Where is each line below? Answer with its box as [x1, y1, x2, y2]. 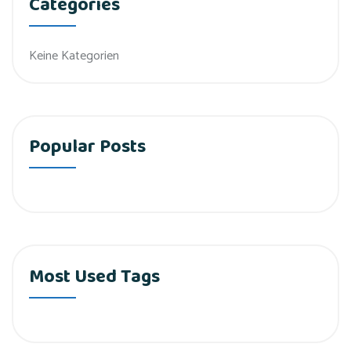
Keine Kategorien [29, 45, 119, 67]
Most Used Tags [29, 261, 160, 292]
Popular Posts [29, 132, 146, 163]
